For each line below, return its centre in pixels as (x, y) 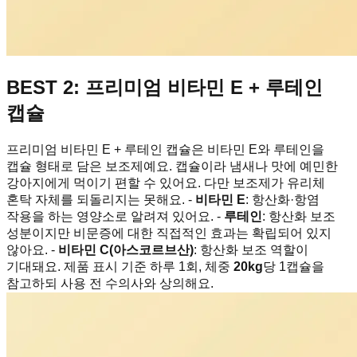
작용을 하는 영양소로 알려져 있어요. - (115, 217)
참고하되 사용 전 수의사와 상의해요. (110, 284)
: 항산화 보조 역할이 (251, 250)
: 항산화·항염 (282, 200)
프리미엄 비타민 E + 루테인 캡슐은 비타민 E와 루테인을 (165, 150)
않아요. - (32, 250)
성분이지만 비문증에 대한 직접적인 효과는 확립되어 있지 (169, 233)
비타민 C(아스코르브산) (126, 250)
